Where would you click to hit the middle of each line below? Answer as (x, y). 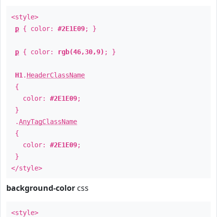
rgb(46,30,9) (81, 52)
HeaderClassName (56, 75)
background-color (41, 188)
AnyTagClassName (48, 122)
